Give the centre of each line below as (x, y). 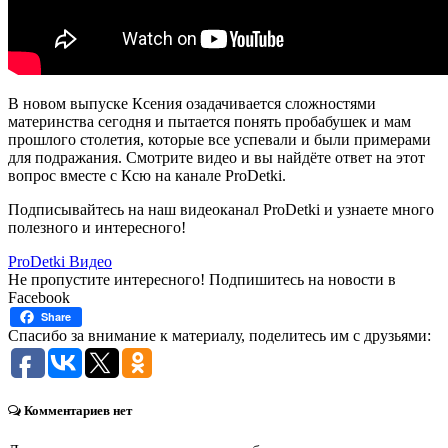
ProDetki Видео (60, 262)
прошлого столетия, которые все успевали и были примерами (219, 140)
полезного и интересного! (97, 228)
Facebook (39, 298)
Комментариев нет (76, 411)
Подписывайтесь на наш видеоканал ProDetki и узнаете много (221, 210)
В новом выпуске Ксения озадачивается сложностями (192, 104)
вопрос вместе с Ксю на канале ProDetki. (147, 176)
